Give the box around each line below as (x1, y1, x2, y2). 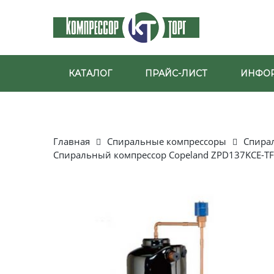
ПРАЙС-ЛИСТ (145, 68, 207, 79)
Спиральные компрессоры (107, 135, 226, 147)
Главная (53, 135, 90, 147)
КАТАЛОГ (68, 68, 112, 79)
